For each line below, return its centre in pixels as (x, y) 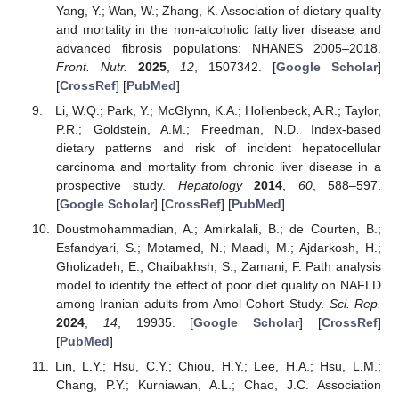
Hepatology (210, 185)
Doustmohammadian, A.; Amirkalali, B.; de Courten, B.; (218, 228)
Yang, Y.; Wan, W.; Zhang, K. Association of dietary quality (218, 10)
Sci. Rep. (355, 303)
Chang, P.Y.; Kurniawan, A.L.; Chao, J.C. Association (218, 384)
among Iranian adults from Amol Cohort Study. (192, 303)
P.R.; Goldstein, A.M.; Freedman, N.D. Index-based (218, 129)
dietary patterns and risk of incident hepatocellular (218, 147)
